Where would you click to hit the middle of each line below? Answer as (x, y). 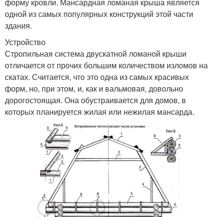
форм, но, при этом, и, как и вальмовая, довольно (94, 88)
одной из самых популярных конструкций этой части (99, 14)
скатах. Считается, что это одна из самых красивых (97, 77)
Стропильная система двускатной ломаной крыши (96, 53)
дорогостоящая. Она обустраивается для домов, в (95, 100)
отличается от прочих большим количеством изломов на (106, 65)
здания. (18, 25)
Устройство (25, 42)
